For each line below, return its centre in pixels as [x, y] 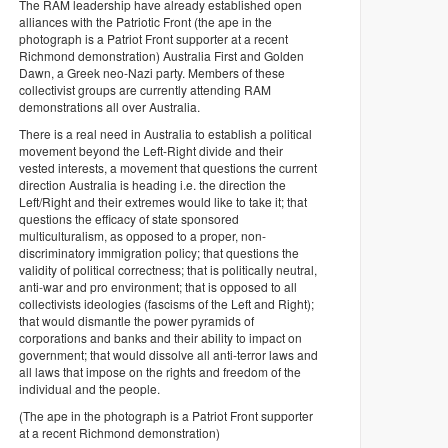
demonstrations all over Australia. [110, 106]
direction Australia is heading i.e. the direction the [153, 184]
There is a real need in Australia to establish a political [166, 133]
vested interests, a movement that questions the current [168, 167]
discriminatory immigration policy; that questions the [159, 252]
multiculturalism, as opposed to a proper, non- [143, 235]
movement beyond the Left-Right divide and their [151, 150]
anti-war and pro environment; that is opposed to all [158, 286]
